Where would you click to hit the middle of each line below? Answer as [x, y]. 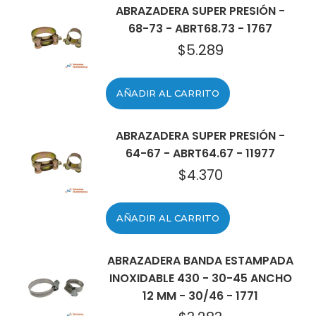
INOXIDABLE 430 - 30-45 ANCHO [200, 278]
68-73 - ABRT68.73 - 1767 [200, 29]
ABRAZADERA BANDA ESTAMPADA [200, 261]
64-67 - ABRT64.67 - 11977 [200, 153]
